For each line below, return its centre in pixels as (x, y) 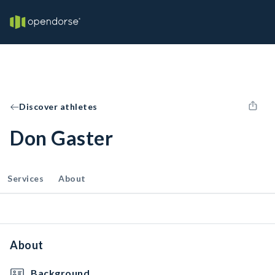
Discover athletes (58, 107)
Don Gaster (61, 138)
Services (25, 178)
